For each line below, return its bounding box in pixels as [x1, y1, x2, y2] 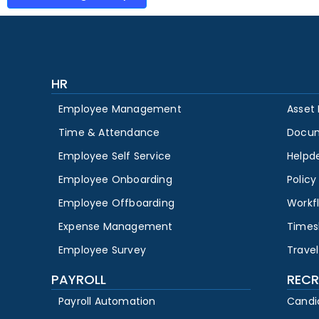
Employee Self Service [58, 149, 172, 164]
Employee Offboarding [58, 196, 174, 211]
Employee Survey [58, 243, 146, 258]
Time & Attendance [58, 125, 160, 140]
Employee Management [58, 102, 182, 117]
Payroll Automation [58, 294, 156, 309]
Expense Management [58, 219, 173, 234]
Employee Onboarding [58, 172, 172, 187]
